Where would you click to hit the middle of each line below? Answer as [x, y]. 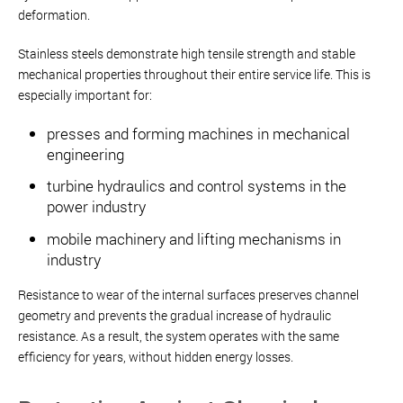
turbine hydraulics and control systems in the [197, 186]
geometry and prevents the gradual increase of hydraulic [175, 316]
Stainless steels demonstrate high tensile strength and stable [187, 53]
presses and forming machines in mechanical [198, 133]
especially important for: [85, 94]
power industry [96, 207]
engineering [85, 154]
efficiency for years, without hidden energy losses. [156, 357]
